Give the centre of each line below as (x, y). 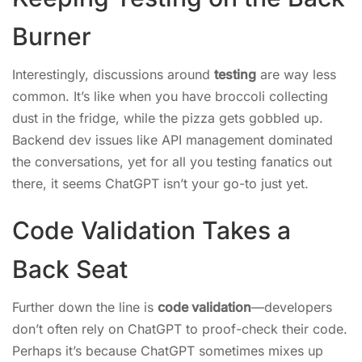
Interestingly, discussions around (113, 74)
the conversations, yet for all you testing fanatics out (172, 162)
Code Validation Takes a (152, 230)
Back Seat (70, 269)
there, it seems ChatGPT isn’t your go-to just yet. (160, 183)
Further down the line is (85, 307)
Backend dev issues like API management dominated (173, 140)
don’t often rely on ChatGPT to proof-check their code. (180, 329)
